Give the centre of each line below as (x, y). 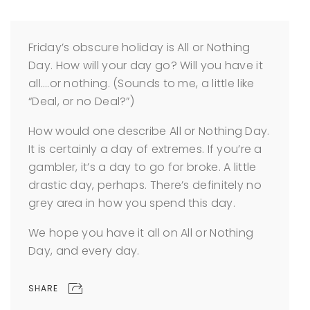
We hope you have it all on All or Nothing (141, 233)
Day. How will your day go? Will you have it (146, 65)
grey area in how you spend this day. (132, 203)
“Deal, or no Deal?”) (82, 101)
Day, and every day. (84, 251)
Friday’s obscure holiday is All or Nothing (139, 47)
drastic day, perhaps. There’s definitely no (145, 185)
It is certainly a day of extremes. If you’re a (145, 149)
